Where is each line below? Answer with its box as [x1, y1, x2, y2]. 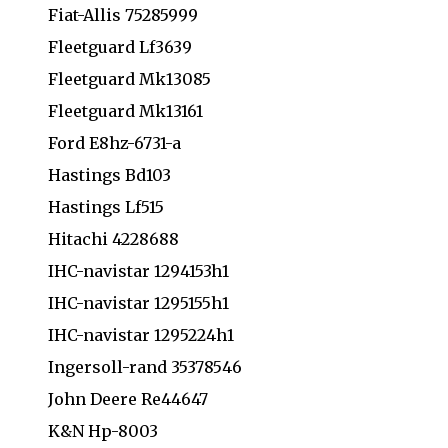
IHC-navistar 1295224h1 [48, 324, 234, 345]
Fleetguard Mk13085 [48, 68, 211, 89]
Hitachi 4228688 [48, 228, 179, 249]
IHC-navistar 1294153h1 [48, 260, 229, 281]
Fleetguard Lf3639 [48, 36, 192, 57]
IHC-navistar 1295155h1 [48, 292, 229, 313]
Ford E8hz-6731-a [48, 132, 181, 153]
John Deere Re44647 [48, 388, 208, 409]
